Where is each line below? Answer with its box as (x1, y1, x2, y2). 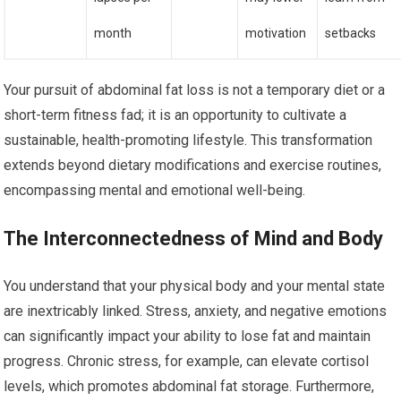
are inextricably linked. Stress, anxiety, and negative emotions (4, 303, 388, 320)
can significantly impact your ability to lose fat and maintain (4, 328, 371, 345)
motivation (245, 26, 307, 40)
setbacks (325, 26, 377, 40)
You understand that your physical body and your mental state (4, 277, 386, 294)
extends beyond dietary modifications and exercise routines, (4, 157, 382, 174)
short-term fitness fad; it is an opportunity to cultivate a (4, 107, 347, 124)
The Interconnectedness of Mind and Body (4, 227, 384, 250)
